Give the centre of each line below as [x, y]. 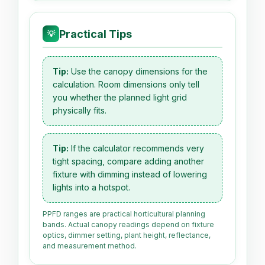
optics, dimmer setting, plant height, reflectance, [127, 235]
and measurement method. [90, 246]
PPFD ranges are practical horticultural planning [124, 214]
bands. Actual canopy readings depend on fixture [128, 225]
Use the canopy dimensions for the [138, 72]
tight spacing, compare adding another [128, 161]
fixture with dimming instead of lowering [130, 174]
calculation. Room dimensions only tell [126, 85]
